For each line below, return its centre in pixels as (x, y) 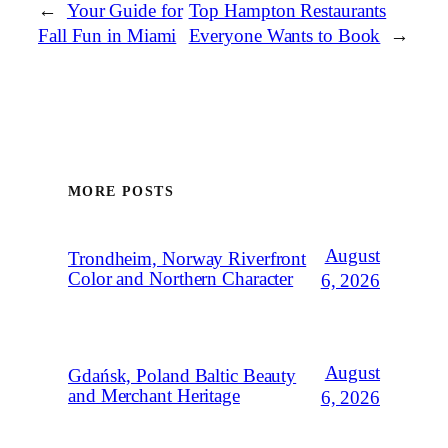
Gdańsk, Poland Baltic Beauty (182, 376)
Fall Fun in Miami (107, 35)
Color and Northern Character (181, 279)
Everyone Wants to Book (284, 35)
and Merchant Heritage (154, 396)
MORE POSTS (121, 192)
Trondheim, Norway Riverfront (187, 259)
